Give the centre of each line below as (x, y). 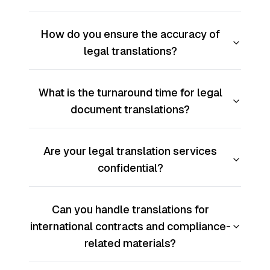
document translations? (130, 110)
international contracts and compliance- (130, 227)
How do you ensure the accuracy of (130, 34)
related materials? (130, 243)
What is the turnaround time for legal (130, 93)
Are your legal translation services (130, 151)
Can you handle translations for (130, 210)
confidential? (130, 168)
